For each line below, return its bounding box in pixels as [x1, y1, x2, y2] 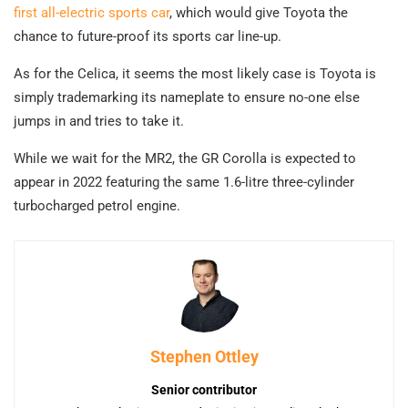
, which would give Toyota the [169, 5, 348, 22]
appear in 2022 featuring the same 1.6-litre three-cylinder [14, 174, 354, 191]
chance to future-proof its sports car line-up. [14, 28, 281, 46]
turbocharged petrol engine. [14, 198, 180, 215]
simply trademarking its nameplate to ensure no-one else [14, 89, 360, 107]
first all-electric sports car [14, 5, 169, 22]
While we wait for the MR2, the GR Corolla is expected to [14, 150, 356, 168]
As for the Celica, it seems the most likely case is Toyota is [14, 66, 376, 83]
